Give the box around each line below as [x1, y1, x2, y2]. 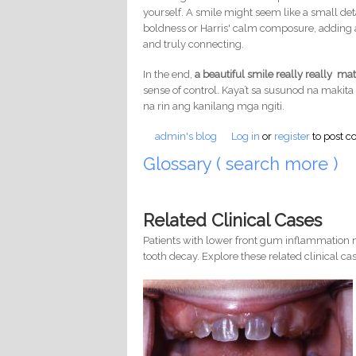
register [274, 130, 311, 142]
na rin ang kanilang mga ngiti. [143, 99, 285, 112]
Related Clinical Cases [143, 209, 323, 230]
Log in [231, 130, 261, 142]
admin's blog [155, 130, 218, 142]
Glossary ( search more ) [143, 153, 343, 175]
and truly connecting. [143, 37, 245, 50]
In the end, [143, 68, 195, 80]
